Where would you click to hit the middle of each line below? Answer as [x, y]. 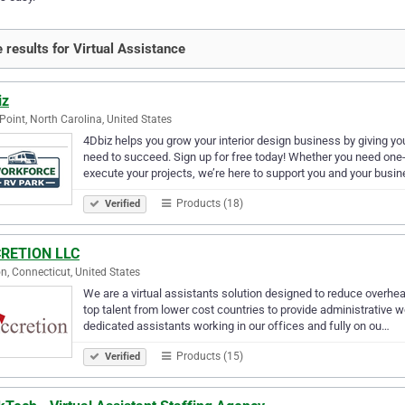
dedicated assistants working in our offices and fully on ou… [236, 325]
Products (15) [208, 356]
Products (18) [208, 203]
